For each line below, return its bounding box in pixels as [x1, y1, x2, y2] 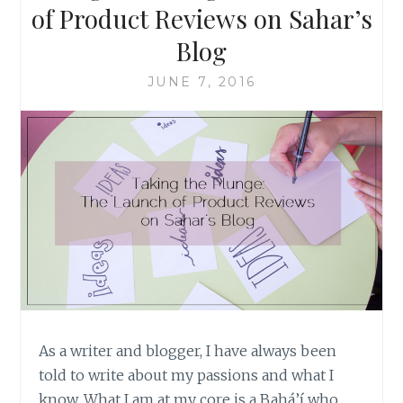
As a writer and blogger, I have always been [39, 342, 337, 361]
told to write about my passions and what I [39, 366, 335, 385]
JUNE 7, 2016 [147, 74, 256, 91]
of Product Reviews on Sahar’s [31, 2, 372, 36]
